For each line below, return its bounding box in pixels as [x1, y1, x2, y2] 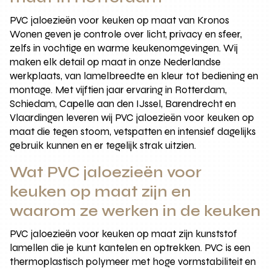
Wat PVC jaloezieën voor [10, 163, 202, 181]
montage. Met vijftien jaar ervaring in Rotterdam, [10, 83, 227, 96]
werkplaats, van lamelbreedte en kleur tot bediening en [10, 69, 259, 82]
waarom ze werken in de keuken [10, 201, 261, 220]
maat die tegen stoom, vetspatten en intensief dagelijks [10, 125, 256, 138]
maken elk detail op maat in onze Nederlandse [10, 55, 221, 68]
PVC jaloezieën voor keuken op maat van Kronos [10, 13, 230, 27]
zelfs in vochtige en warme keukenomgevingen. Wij [10, 41, 238, 54]
